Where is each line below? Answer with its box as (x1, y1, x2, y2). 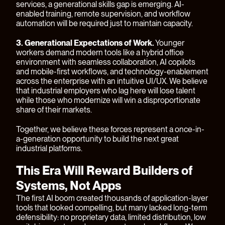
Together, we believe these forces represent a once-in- (16, 125, 204, 135)
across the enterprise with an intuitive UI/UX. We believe (16, 76, 207, 86)
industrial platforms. (16, 144, 82, 154)
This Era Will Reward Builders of (16, 163, 192, 178)
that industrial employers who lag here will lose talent (16, 86, 195, 96)
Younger (154, 38, 184, 48)
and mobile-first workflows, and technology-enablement (16, 67, 208, 77)
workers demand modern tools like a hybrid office (16, 48, 184, 58)
